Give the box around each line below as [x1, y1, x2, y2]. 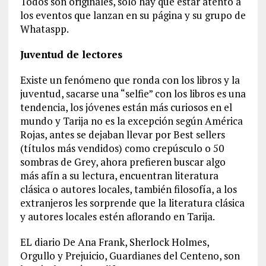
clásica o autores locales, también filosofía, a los [20, 182, 237, 196]
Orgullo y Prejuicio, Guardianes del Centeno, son [20, 248, 240, 262]
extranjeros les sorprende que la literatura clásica [20, 195, 245, 210]
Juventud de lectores [20, 47, 122, 61]
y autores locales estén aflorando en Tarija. [20, 209, 215, 223]
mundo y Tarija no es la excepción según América [20, 113, 243, 128]
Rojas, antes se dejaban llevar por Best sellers [20, 127, 225, 141]
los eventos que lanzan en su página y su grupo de [20, 8, 246, 22]
